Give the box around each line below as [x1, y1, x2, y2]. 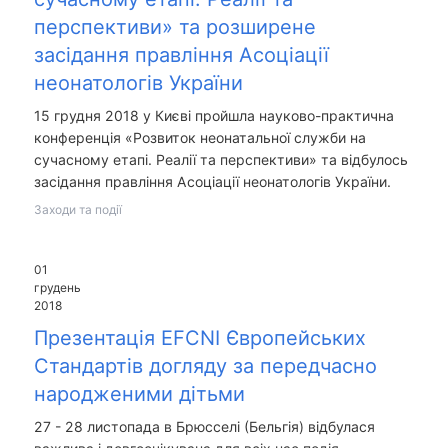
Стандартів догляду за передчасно [33, 354, 377, 379]
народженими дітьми [33, 382, 245, 407]
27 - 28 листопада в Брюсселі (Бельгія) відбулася [33, 418, 375, 436]
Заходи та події [33, 201, 122, 217]
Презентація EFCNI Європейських [33, 326, 366, 351]
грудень [33, 279, 81, 295]
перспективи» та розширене [33, 14, 316, 39]
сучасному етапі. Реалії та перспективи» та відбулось [33, 150, 408, 168]
